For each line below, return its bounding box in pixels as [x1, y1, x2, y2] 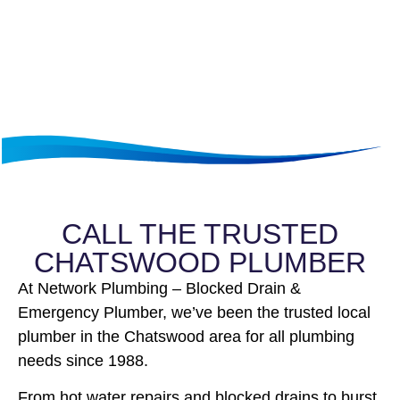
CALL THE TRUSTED [62, 217, 338, 250]
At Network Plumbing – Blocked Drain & [18, 279, 301, 297]
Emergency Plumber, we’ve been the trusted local [18, 303, 371, 321]
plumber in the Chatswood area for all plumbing [18, 327, 354, 346]
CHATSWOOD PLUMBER [34, 246, 366, 279]
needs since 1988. [18, 351, 148, 370]
